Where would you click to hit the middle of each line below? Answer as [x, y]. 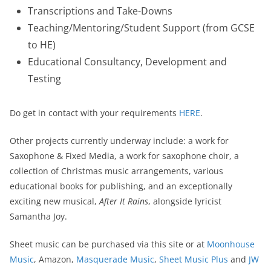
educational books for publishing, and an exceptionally [121, 186]
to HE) [42, 44]
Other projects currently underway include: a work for [119, 140]
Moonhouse [231, 244]
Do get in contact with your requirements [94, 113]
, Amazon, [55, 259]
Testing [44, 78]
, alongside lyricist [185, 201]
